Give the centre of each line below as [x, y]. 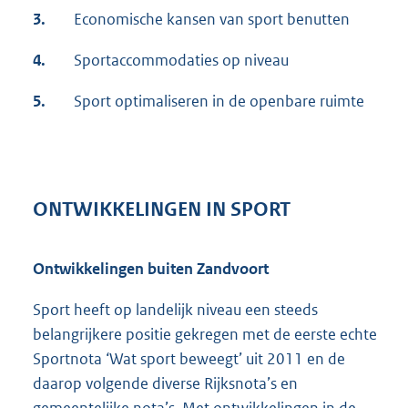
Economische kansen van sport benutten [212, 19]
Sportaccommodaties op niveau [181, 60]
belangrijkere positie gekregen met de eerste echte [205, 335]
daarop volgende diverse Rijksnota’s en [165, 384]
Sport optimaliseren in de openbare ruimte [219, 101]
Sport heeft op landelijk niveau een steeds [175, 310]
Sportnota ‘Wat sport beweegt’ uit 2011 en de [189, 359]
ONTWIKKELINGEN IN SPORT [162, 210]
